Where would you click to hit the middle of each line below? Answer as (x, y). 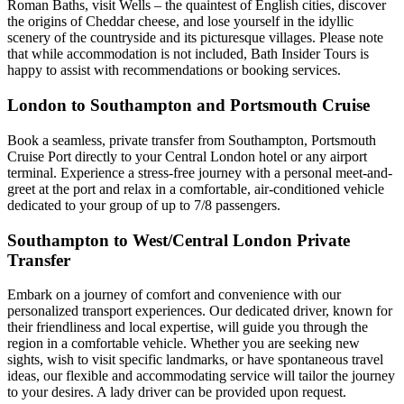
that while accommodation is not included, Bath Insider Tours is (188, 54)
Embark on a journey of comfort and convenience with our (174, 295)
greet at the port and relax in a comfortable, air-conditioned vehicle (196, 188)
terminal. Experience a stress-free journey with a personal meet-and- (200, 172)
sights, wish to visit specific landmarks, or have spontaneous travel (195, 360)
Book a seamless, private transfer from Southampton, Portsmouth (192, 140)
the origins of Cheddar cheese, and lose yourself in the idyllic (180, 22)
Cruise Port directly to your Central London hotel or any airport (187, 156)
